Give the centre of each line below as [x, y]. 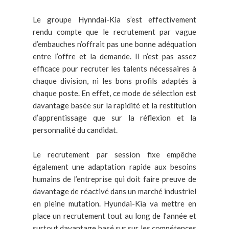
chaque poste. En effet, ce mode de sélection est [114, 93]
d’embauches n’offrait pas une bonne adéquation [114, 44]
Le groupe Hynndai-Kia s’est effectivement [114, 19]
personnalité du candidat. [75, 130]
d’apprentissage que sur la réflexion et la [114, 117]
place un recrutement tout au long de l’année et [114, 215]
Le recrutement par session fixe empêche [114, 154]
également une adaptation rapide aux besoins [114, 166]
